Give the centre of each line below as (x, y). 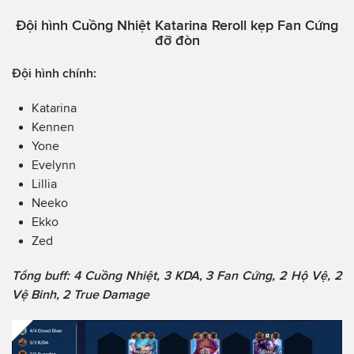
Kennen (53, 127)
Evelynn (54, 165)
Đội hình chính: (54, 73)
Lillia (44, 184)
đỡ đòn (177, 41)
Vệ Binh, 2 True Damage (81, 295)
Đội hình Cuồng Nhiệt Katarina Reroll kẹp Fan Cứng (177, 26)
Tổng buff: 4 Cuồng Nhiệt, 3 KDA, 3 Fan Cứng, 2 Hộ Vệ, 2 (177, 276)
